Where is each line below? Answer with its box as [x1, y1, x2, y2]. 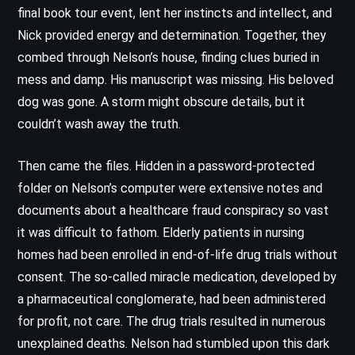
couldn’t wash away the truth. [17, 116, 181, 132]
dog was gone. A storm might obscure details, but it [17, 94, 305, 109]
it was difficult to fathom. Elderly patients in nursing [17, 224, 304, 240]
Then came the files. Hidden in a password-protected [17, 158, 315, 174]
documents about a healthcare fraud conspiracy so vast [17, 202, 329, 218]
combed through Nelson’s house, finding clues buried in [17, 49, 319, 65]
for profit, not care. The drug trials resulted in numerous [17, 313, 326, 329]
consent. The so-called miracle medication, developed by [17, 269, 337, 284]
